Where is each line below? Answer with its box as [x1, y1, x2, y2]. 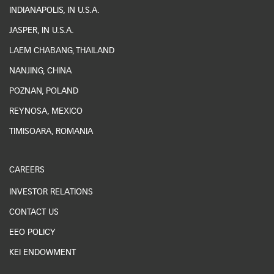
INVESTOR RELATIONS [9, 188, 93, 197]
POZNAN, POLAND [9, 87, 78, 96]
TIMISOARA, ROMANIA [9, 127, 93, 136]
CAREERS [9, 166, 45, 175]
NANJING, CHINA [9, 67, 72, 76]
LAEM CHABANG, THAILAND [9, 46, 114, 56]
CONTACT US [9, 208, 59, 217]
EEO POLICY [9, 228, 56, 237]
